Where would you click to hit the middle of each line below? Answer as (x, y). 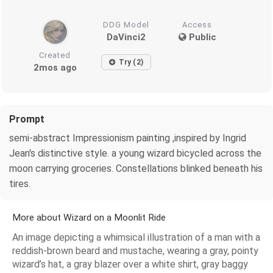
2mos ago (55, 67)
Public (201, 37)
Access (197, 24)
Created (55, 55)
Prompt (27, 119)
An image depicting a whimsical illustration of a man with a (136, 237)
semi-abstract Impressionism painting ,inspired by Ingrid (128, 138)
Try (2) (131, 62)
